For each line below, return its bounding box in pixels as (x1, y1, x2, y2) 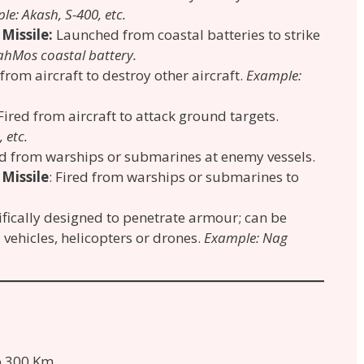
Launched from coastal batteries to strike (56, 25, 320, 45)
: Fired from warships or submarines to (49, 167, 299, 187)
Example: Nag (204, 228, 288, 248)
